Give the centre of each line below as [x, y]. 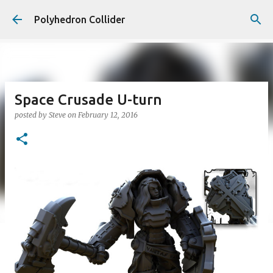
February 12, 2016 [108, 115]
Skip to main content [136, 15]
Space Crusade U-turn [88, 100]
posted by [32, 115]
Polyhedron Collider [80, 19]
